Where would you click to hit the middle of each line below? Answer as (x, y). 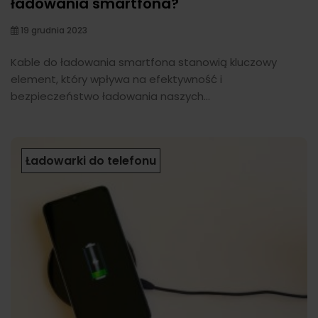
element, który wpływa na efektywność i (116, 79)
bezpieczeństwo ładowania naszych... (110, 96)
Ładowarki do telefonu (91, 160)
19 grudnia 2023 (53, 30)
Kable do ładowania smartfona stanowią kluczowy (144, 62)
